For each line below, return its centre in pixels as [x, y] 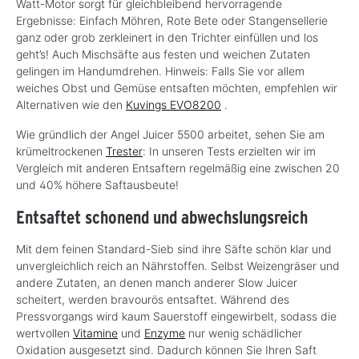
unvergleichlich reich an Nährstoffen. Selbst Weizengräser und [178, 265]
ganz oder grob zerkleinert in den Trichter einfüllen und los [167, 37]
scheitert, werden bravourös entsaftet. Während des [153, 299]
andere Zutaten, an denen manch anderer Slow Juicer [157, 282]
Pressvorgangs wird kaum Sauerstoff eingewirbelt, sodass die [176, 316]
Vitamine [95, 333]
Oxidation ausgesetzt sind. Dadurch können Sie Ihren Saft [166, 349]
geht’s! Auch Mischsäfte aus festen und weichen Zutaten [163, 54]
